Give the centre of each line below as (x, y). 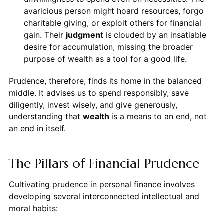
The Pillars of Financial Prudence (104, 164)
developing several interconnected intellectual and (104, 196)
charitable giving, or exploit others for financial (112, 23)
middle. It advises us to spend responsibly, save (99, 93)
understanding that (46, 117)
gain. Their (45, 35)
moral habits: (33, 208)
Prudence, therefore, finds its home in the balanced (105, 81)
